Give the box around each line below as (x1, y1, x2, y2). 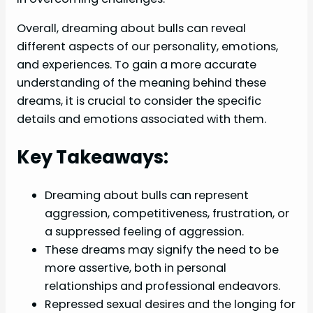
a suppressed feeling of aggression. (45, 223, 244, 240)
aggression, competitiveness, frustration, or (45, 205, 289, 221)
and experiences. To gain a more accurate (17, 56, 256, 73)
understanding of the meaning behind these (17, 74, 266, 91)
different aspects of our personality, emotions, (17, 38, 278, 54)
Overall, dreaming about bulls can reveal (17, 20, 246, 36)
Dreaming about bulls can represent (45, 187, 249, 203)
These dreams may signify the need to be (45, 241, 279, 258)
